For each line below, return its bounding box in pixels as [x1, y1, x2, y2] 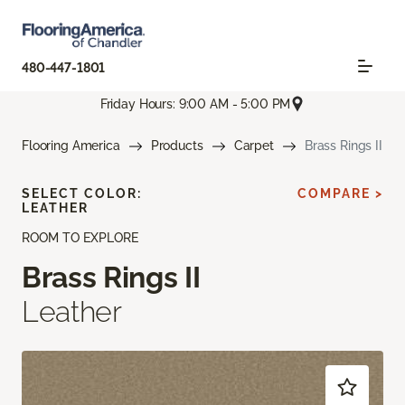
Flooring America [22, 138, 120, 154]
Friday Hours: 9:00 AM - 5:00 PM [99, 96, 291, 111]
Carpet [233, 138, 274, 154]
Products [150, 138, 203, 154]
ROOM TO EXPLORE [22, 231, 138, 246]
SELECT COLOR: [22, 186, 142, 202]
